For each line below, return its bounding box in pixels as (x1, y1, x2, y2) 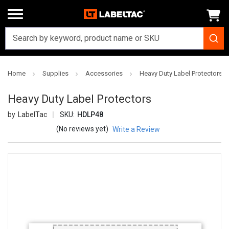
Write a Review (112, 125, 160, 134)
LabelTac (17, 110, 47, 119)
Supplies (42, 70, 68, 77)
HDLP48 (77, 110, 103, 119)
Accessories (85, 70, 123, 77)
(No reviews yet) (56, 125, 108, 133)
